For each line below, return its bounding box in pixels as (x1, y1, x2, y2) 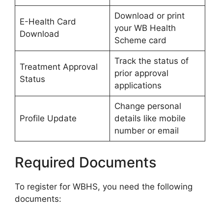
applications (114, 81, 162, 91)
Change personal (114, 101, 181, 111)
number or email (114, 126, 179, 136)
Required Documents (15, 153, 157, 171)
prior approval (114, 68, 168, 79)
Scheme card (114, 35, 166, 46)
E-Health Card (19, 17, 76, 27)
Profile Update (19, 113, 77, 124)
